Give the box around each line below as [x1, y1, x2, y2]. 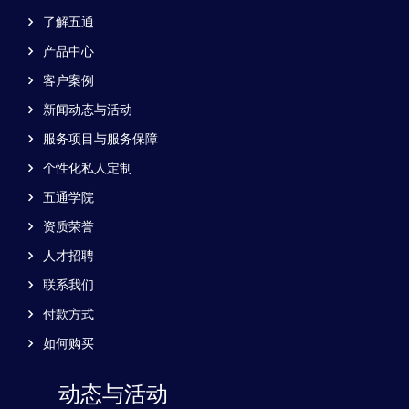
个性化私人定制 [43, 158, 132, 177]
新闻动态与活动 [43, 100, 132, 119]
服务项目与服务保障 [43, 129, 158, 148]
